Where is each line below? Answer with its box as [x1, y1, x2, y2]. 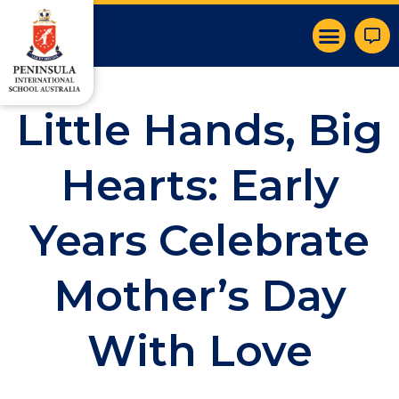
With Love [86, 325, 313, 377]
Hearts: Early [60, 159, 339, 211]
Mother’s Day [53, 270, 346, 322]
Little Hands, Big [16, 104, 383, 156]
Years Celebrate [29, 215, 370, 266]
